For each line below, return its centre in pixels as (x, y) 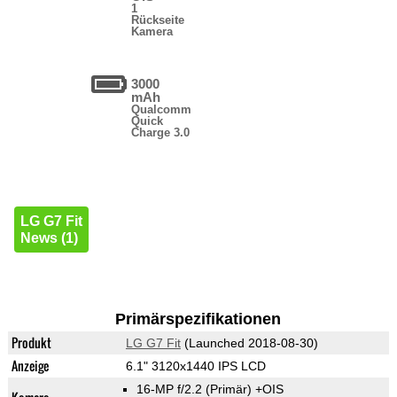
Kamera (152, 32)
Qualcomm (162, 110)
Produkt (31, 343)
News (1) (49, 238)
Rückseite (158, 20)
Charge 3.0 (161, 133)
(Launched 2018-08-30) (249, 343)
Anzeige (30, 366)
